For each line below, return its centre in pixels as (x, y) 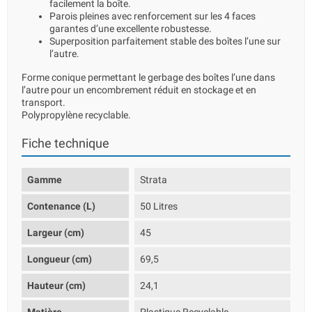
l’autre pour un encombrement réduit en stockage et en (139, 90)
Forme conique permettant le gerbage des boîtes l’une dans (148, 77)
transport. (44, 102)
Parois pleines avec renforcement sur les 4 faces (153, 16)
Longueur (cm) (60, 259)
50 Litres (159, 206)
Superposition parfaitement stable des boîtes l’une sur (165, 41)
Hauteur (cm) (56, 286)
